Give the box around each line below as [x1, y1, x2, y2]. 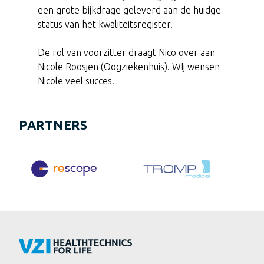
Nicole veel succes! [38, 75, 114, 87]
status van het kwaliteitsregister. [38, 19, 173, 30]
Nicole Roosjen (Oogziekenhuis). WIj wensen [38, 61, 220, 72]
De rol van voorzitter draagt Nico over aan [38, 47, 215, 58]
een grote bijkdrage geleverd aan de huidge [38, 5, 221, 16]
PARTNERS [19, 118, 87, 133]
